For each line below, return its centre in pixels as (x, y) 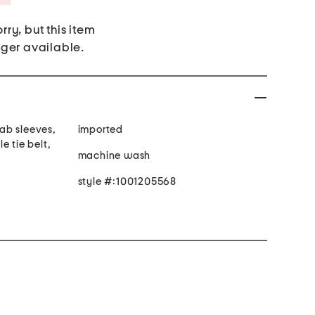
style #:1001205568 (127, 182)
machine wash (114, 156)
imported (100, 130)
